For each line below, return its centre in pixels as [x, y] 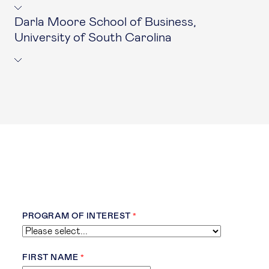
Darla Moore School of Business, [105, 22]
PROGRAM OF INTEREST [77, 216]
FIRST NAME [50, 258]
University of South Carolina [93, 38]
